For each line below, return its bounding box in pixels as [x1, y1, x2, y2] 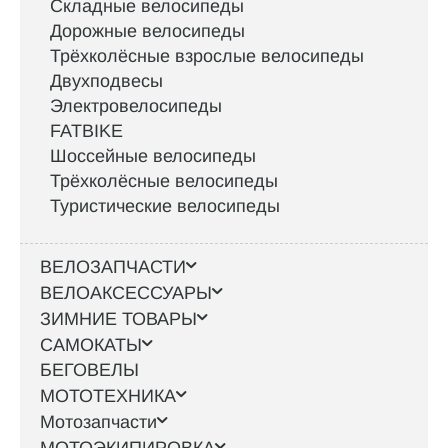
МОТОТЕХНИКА [40, 386, 176, 407]
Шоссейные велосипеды [50, 146, 256, 167]
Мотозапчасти [40, 412, 157, 433]
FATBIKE [50, 121, 123, 142]
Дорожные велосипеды [50, 21, 245, 42]
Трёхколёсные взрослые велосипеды [50, 46, 364, 67]
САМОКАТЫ [40, 335, 142, 356]
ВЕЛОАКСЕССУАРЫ [40, 283, 212, 304]
